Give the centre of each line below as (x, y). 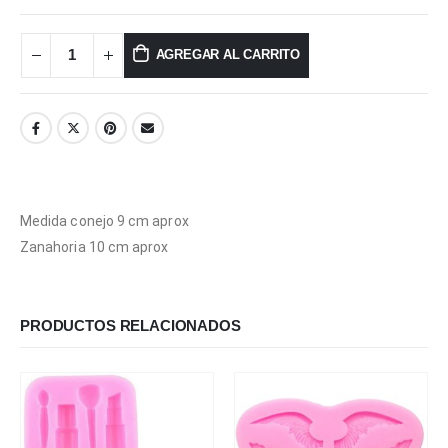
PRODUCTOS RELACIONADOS (130, 325)
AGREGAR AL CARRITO (228, 55)
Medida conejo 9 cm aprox (104, 220)
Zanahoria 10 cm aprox (94, 246)
